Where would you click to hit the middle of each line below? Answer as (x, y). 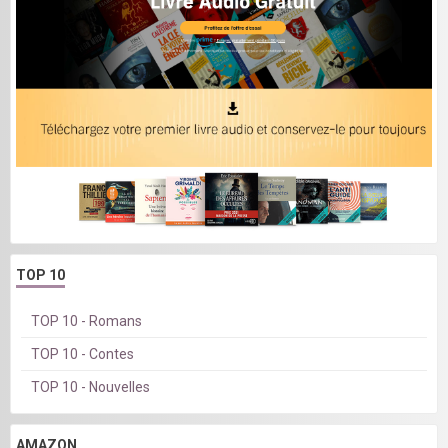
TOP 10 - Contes (82, 353)
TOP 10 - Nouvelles (90, 386)
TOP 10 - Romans (86, 320)
